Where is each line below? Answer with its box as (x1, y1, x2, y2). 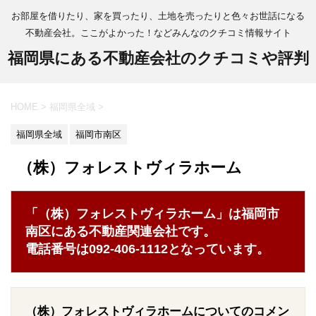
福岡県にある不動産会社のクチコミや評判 (7, 49, 309, 68)
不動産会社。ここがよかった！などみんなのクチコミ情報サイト (25, 27, 291, 38)
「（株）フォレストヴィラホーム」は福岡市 (25, 207, 279, 221)
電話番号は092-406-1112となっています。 (25, 242, 269, 256)
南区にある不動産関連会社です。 (25, 224, 216, 238)
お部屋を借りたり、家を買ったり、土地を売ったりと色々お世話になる (11, 10, 305, 21)
